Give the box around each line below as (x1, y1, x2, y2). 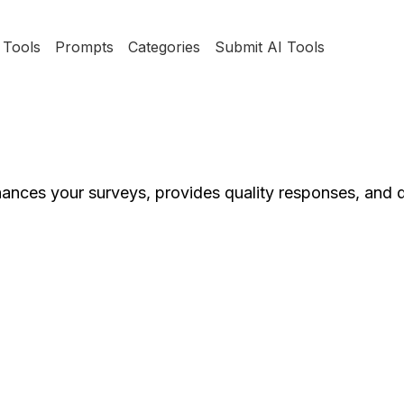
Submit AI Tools (214, 38, 325, 56)
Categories (127, 38, 200, 56)
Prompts (54, 38, 114, 56)
